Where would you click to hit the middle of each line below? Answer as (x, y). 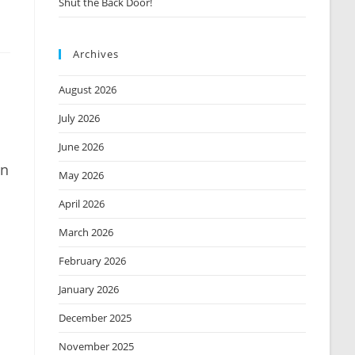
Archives (96, 54)
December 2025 (95, 318)
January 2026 (89, 289)
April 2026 (82, 204)
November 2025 (97, 346)
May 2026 (82, 175)
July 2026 (80, 118)
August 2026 (88, 90)
